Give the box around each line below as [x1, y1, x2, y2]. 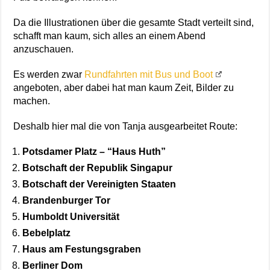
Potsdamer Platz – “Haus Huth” [22, 146, 166, 157]
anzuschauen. [13, 43, 74, 54]
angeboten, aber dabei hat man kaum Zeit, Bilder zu [13, 82, 234, 93]
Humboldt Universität [22, 211, 120, 222]
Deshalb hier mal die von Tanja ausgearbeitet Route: [13, 121, 238, 131]
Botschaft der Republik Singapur [22, 162, 173, 173]
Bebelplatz [22, 227, 71, 238]
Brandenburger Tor [22, 195, 111, 206]
